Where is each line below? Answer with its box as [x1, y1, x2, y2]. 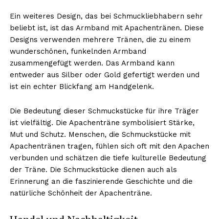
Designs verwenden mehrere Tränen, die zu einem [10, 35, 191, 44]
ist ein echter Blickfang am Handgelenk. [10, 82, 154, 91]
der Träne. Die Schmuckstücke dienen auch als [10, 165, 177, 174]
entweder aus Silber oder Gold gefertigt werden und [10, 70, 199, 79]
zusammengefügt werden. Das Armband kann [10, 58, 175, 67]
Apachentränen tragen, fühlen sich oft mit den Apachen [10, 141, 209, 151]
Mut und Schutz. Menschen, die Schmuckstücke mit [10, 130, 191, 139]
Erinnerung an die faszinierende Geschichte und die [10, 176, 193, 186]
